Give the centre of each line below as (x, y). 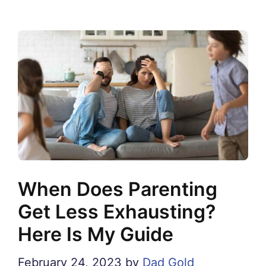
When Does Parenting (118, 189)
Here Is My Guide (96, 234)
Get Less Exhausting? (117, 211)
